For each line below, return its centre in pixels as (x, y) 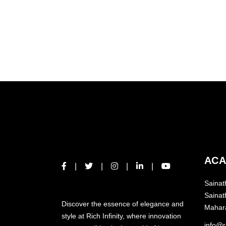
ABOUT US (89, 185)
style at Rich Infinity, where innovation (121, 216)
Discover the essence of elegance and (123, 204)
